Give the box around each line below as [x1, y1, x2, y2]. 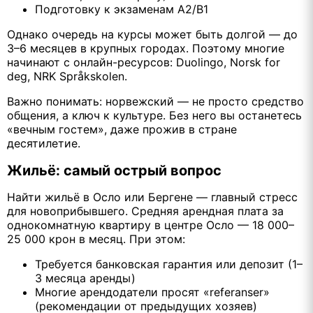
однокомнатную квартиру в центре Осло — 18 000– [7, 218, 294, 233]
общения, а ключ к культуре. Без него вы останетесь [7, 108, 302, 123]
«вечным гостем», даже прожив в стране [7, 122, 237, 137]
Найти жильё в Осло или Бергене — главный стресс [7, 190, 298, 205]
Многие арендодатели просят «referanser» [35, 285, 270, 300]
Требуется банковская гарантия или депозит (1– [35, 257, 303, 272]
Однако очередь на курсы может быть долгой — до [7, 27, 298, 42]
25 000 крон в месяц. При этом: [7, 232, 185, 247]
